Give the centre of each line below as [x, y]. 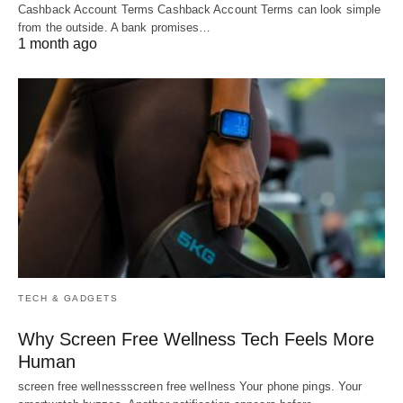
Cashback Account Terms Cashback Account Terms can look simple [200, 9]
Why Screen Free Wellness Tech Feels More [196, 339]
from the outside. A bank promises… [115, 27]
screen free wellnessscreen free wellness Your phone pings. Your [190, 386]
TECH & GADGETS [68, 298]
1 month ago [58, 43]
